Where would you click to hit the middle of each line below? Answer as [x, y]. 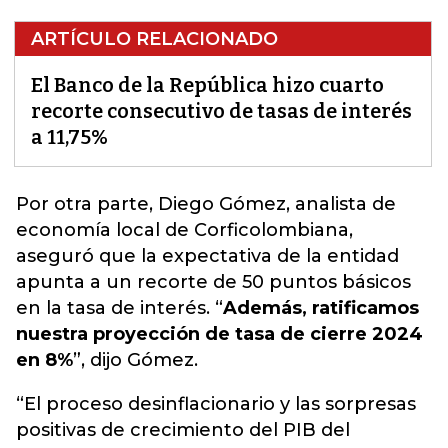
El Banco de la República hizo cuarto [207, 85]
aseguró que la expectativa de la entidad [207, 256]
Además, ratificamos [321, 308]
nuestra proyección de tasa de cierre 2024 [219, 334]
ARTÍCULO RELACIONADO [154, 39]
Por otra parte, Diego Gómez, [155, 204]
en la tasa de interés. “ [119, 308]
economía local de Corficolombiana [182, 230]
